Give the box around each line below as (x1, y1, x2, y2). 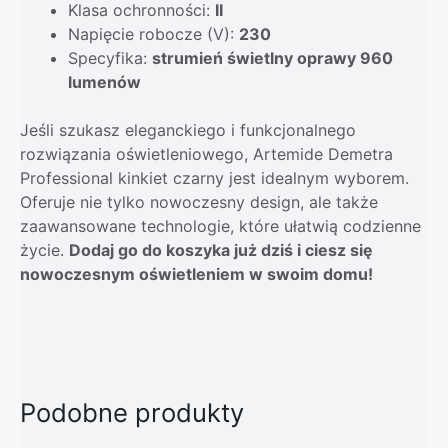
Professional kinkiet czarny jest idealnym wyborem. (20, 167, 409, 188)
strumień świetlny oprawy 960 (152, 47, 393, 68)
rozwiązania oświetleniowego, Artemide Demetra (20, 143, 393, 164)
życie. (20, 239, 69, 260)
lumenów (68, 71, 141, 92)
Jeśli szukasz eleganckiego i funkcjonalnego (20, 119, 356, 140)
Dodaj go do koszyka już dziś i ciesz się (69, 239, 373, 260)
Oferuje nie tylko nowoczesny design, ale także (20, 191, 378, 212)
